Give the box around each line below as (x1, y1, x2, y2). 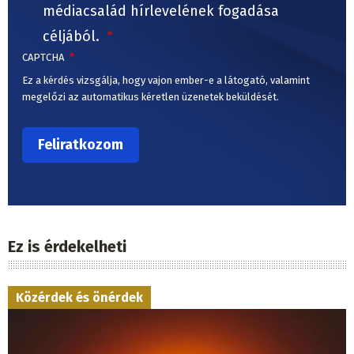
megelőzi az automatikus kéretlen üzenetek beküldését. (22, 91, 279, 104)
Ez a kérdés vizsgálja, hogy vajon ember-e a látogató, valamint (22, 74, 310, 87)
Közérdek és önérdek (16, 289, 143, 305)
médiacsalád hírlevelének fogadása (42, 2, 279, 21)
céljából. (42, 28, 104, 46)
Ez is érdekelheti (8, 236, 126, 256)
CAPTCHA (22, 51, 66, 64)
